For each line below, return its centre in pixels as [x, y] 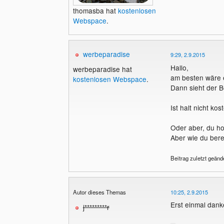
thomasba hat [95, 10]
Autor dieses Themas [99, 192]
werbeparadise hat [102, 69]
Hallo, [179, 67]
